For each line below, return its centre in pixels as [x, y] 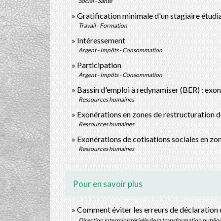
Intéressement [101, 40]
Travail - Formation [103, 25]
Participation [99, 65]
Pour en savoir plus [108, 184]
